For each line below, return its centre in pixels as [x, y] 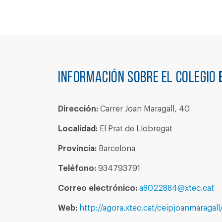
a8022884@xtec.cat [177, 188]
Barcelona [116, 149]
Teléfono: [77, 168]
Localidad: [78, 129]
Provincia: [77, 149]
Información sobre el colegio [139, 78]
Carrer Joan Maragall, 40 [144, 109]
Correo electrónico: [98, 188]
